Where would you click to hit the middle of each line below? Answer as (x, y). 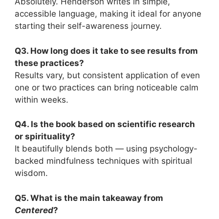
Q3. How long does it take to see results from (106, 51)
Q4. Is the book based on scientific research (105, 124)
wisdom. (31, 173)
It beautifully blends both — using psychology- (106, 149)
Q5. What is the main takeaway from (89, 198)
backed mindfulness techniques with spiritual (103, 161)
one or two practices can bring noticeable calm (107, 87)
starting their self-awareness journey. (88, 26)
